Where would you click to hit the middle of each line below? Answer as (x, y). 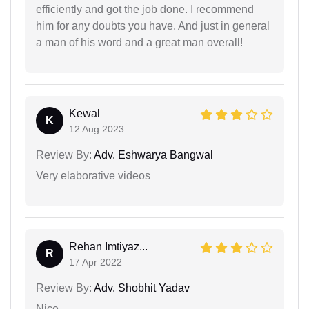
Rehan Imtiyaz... (108, 246)
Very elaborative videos (93, 175)
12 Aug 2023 (97, 129)
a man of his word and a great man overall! (139, 42)
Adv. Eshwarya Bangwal (152, 154)
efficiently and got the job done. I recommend (145, 9)
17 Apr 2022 (96, 262)
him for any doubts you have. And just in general (153, 26)
